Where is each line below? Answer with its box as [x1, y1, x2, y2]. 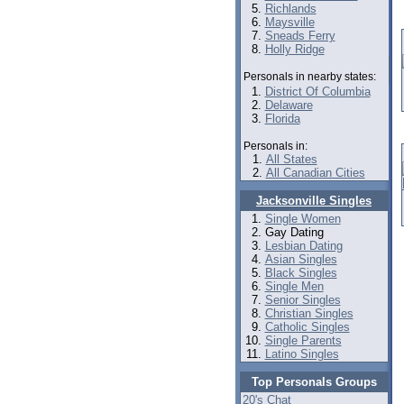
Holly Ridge [264, 42, 325, 56]
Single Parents [264, 334, 342, 347]
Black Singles [264, 266, 337, 280]
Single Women [264, 212, 341, 225]
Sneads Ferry [264, 29, 335, 42]
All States [265, 152, 317, 166]
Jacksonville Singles [256, 194, 372, 207]
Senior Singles [264, 293, 341, 307]
